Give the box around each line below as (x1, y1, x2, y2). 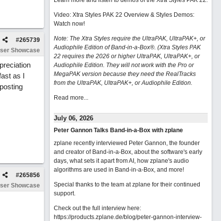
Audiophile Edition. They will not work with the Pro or (53, 62, 194, 69)
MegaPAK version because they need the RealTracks (53, 71, 196, 77)
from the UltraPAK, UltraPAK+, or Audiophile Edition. (53, 79, 192, 86)
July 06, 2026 (53, 114, 93, 122)
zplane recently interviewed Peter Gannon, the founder (53, 140, 200, 147)
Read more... (53, 94, 88, 101)
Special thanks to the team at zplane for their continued (53, 181, 200, 188)
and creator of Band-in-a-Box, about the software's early (53, 148, 202, 155)
